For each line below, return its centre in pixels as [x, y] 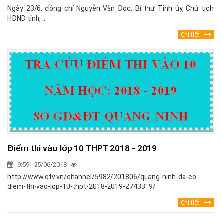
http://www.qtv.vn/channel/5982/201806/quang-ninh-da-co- [103, 177]
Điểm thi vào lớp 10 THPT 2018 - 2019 [82, 148]
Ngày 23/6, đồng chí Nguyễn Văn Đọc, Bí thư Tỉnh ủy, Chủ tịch [110, 9]
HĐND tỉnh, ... [27, 18]
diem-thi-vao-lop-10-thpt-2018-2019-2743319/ [82, 187]
